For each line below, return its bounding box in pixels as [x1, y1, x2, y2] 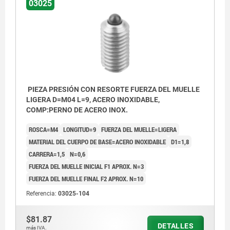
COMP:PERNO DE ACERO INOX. [26, 106, 128, 114]
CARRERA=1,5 [29, 149, 65, 159]
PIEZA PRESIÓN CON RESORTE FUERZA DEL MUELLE [26, 85, 200, 94]
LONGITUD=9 [63, 125, 96, 135]
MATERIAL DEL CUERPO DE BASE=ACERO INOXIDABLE [29, 137, 166, 147]
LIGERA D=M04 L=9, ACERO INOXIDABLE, [26, 95, 160, 104]
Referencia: [26, 190, 58, 198]
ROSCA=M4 [29, 125, 58, 135]
